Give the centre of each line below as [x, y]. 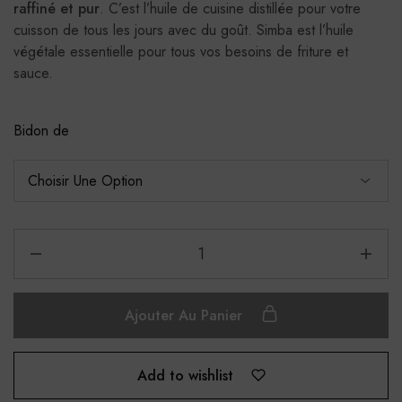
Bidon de [41, 131]
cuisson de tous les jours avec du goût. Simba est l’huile [184, 30]
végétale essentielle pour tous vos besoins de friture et [181, 52]
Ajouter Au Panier [185, 315]
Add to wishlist [185, 375]
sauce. [33, 73]
